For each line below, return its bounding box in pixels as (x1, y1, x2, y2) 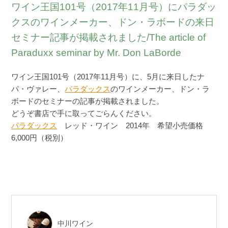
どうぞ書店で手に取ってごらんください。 (11, 109, 157, 118)
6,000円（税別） (11, 133, 68, 142)
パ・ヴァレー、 (11, 84, 65, 93)
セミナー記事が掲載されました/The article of (11, 32, 206, 43)
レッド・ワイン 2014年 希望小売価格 (57, 121, 204, 130)
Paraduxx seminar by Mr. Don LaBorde (11, 47, 182, 58)
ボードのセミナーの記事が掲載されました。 (11, 97, 164, 105)
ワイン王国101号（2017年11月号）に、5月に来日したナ (11, 72, 205, 81)
